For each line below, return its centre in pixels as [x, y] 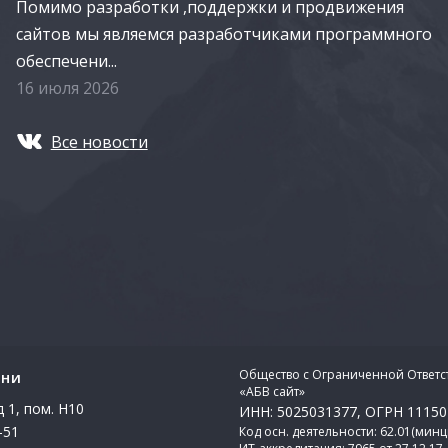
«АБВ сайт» [272, 391]
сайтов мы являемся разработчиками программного [223, 33]
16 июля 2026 [67, 87]
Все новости [99, 141]
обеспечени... [66, 60]
